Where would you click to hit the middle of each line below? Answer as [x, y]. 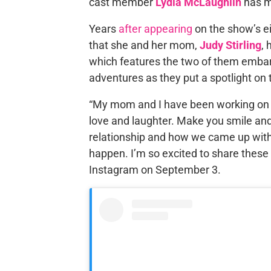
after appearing [155, 29]
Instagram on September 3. [155, 170]
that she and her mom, [144, 45]
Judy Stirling [230, 45]
